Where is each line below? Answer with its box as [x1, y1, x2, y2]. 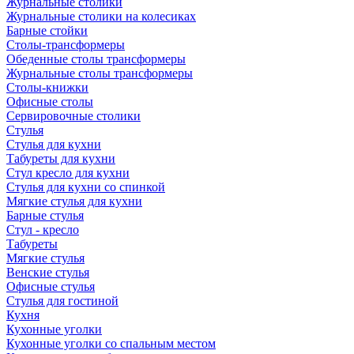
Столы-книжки [6, 81, 88, 94]
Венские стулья [6, 265, 89, 279]
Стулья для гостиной [6, 294, 119, 307]
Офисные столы [6, 95, 93, 108]
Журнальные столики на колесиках [6, 9, 196, 23]
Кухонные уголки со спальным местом [6, 337, 216, 350]
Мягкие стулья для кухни [6, 194, 142, 208]
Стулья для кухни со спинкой [6, 180, 165, 194]
